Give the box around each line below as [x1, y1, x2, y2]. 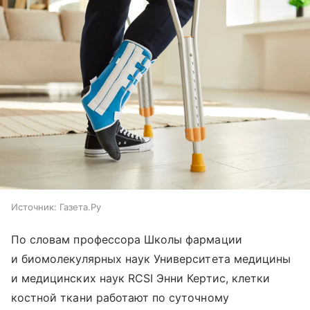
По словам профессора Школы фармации [11, 232, 242, 246]
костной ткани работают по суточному [11, 290, 229, 304]
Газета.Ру [60, 201, 101, 212]
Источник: [11, 201, 57, 212]
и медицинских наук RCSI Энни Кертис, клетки [11, 271, 271, 285]
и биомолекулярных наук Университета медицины [11, 251, 291, 266]
